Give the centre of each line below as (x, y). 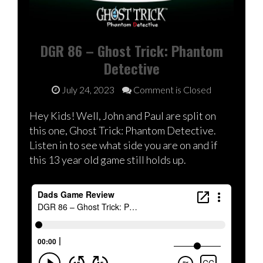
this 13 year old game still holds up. (108, 160)
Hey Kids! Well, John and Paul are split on (123, 116)
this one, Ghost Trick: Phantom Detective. (123, 131)
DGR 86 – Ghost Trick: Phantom (131, 51)
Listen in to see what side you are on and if (123, 145)
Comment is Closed (171, 90)
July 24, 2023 (88, 90)
